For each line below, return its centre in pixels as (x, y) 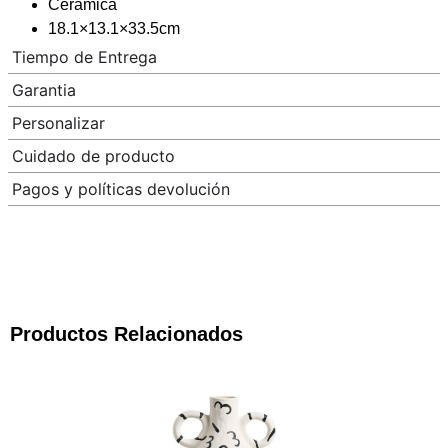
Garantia (44, 89)
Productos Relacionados (126, 333)
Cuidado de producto (93, 155)
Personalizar (58, 122)
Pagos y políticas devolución (121, 188)
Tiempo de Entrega (84, 56)
